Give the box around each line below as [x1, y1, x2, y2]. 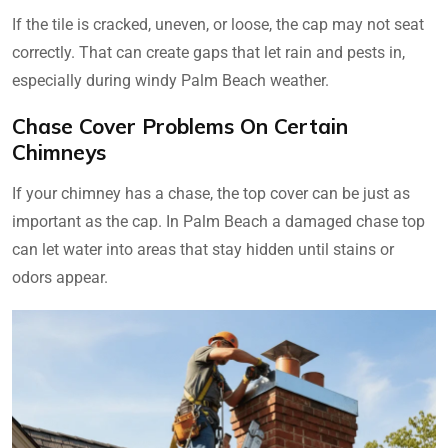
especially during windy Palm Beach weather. [12, 70, 329, 90]
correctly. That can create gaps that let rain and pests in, [12, 42, 405, 62]
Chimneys [12, 138, 106, 165]
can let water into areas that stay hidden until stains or [12, 239, 394, 259]
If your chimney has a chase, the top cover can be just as [12, 183, 410, 203]
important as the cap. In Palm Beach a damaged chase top [12, 211, 425, 231]
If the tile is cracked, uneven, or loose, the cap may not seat [12, 14, 424, 34]
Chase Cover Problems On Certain [12, 112, 348, 139]
